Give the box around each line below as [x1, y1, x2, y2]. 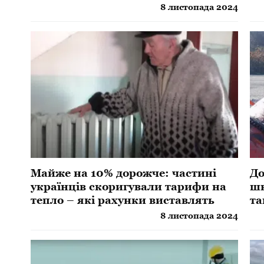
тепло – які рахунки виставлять [31, 193, 215, 206]
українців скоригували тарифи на [31, 180, 227, 193]
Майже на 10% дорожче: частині [31, 166, 217, 179]
